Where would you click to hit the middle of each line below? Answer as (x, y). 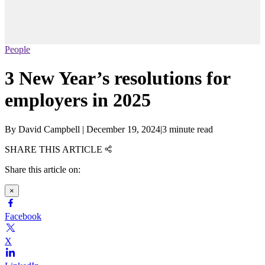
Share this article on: (43, 169)
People (17, 50)
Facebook (23, 216)
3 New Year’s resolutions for (117, 78)
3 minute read (188, 129)
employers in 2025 (78, 100)
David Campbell (49, 129)
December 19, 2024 (123, 129)
